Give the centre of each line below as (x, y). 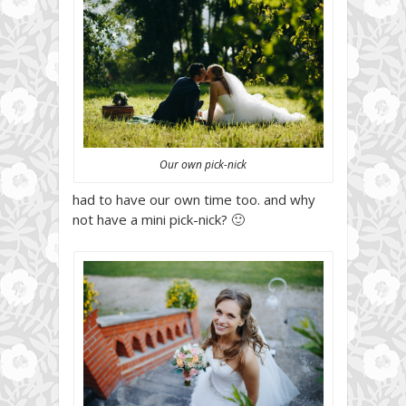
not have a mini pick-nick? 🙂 (159, 219)
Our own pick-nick (203, 164)
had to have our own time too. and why (194, 199)
